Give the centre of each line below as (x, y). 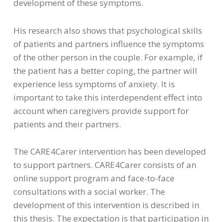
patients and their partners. (67, 124)
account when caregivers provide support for (101, 111)
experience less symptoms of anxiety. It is (94, 84)
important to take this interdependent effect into (108, 97)
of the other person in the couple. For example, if (108, 57)
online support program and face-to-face (94, 178)
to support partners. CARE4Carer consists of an (105, 165)
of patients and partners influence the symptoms (109, 44)
